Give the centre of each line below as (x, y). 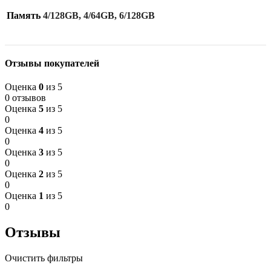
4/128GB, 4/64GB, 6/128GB (99, 15)
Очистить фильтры (44, 258)
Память (24, 15)
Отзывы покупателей (52, 64)
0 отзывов (25, 98)
